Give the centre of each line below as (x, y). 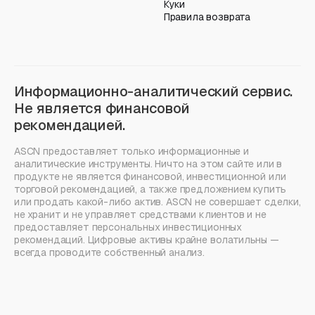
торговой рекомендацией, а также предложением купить (150, 189)
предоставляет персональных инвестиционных (128, 227)
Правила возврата (207, 17)
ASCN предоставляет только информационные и (131, 151)
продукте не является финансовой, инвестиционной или (150, 176)
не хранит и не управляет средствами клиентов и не (140, 214)
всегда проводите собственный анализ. (109, 252)
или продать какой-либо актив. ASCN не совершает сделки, (157, 201)
